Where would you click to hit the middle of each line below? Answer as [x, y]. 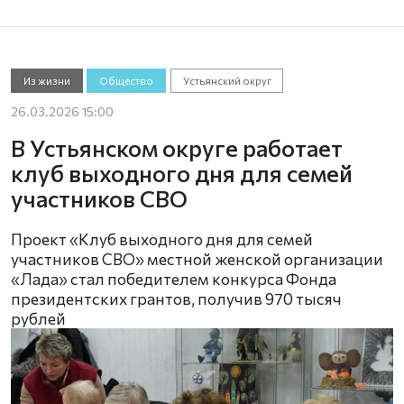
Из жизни [46, 80]
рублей [38, 319]
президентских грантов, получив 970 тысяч [176, 299]
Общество [127, 80]
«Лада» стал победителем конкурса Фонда [174, 279]
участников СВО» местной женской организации [197, 259]
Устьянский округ [227, 80]
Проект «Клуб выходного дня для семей [162, 239]
